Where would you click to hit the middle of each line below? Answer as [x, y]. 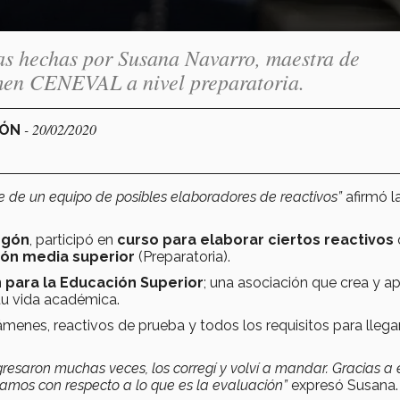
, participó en [73, 239]
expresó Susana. [345, 385]
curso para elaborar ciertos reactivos [255, 239]
